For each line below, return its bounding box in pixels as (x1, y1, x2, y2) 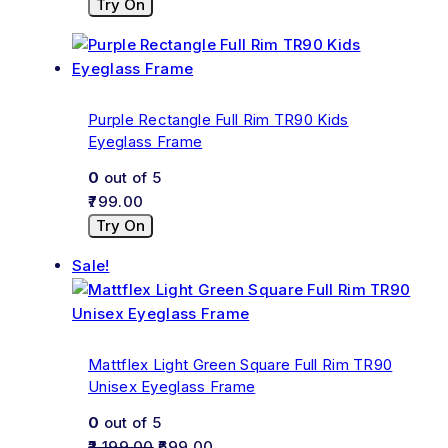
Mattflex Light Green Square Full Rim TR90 (88, 355, 393, 375)
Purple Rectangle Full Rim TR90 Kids (88, 110, 349, 130)
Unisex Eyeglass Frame (88, 377, 256, 397)
